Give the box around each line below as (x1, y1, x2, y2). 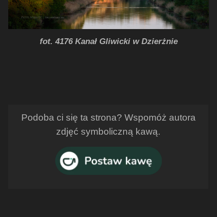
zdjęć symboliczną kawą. (56, 126, 161, 137)
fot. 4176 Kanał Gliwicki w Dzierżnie (39, 37, 178, 46)
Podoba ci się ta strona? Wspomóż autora (21, 112, 196, 123)
